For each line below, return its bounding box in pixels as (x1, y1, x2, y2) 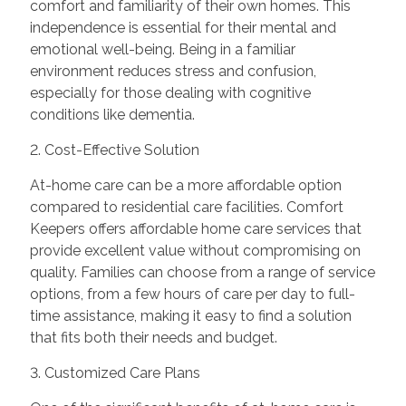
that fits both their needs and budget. (29, 329, 277, 347)
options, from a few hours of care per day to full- (29, 285, 355, 304)
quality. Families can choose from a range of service (29, 264, 375, 282)
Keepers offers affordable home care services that (29, 220, 362, 238)
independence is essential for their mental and (29, 19, 336, 37)
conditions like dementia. (29, 106, 195, 124)
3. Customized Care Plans (29, 364, 200, 382)
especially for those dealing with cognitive (29, 84, 311, 102)
